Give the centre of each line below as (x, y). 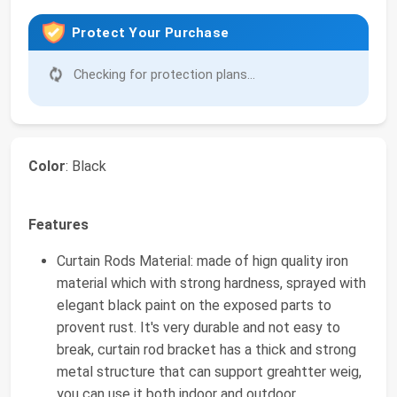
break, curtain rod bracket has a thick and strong (206, 350)
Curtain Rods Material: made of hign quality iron (202, 261)
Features (58, 225)
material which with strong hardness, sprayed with (211, 284)
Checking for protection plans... (163, 75)
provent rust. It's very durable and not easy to (198, 328)
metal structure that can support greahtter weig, (209, 372)
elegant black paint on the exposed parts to (194, 306)
